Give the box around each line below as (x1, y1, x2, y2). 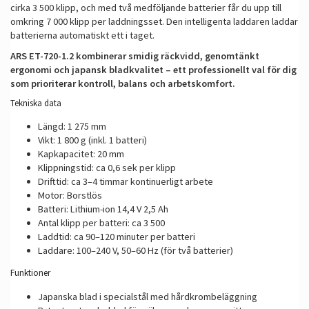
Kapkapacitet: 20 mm (38, 147, 124, 160)
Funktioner (10, 267, 50, 279)
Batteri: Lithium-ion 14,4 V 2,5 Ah (38, 202, 168, 215)
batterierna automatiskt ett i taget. (10, 28, 154, 41)
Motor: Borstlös (38, 188, 102, 201)
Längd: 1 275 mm (38, 119, 106, 132)
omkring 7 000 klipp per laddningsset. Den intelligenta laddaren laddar (10, 14, 298, 28)
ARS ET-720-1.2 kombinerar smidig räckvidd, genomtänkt (10, 49, 259, 62)
